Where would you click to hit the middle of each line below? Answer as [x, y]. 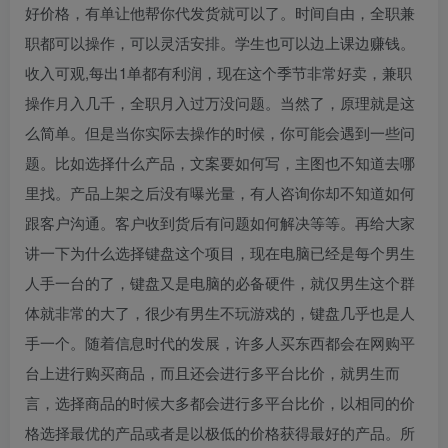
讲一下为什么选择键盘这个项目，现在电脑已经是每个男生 [220, 253]
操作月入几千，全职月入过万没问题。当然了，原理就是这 [220, 103]
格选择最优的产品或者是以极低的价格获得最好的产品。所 [220, 433]
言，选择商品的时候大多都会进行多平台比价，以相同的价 [220, 403]
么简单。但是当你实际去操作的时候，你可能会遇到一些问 [220, 133]
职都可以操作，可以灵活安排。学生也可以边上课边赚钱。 [220, 43]
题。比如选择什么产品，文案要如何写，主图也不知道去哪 [220, 163]
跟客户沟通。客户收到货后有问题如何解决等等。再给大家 [220, 223]
